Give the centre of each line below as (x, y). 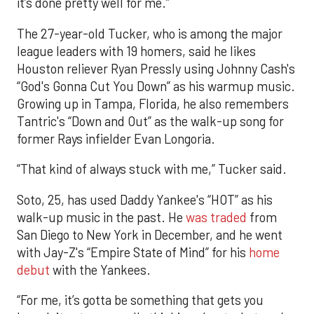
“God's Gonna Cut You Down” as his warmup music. (156, 86)
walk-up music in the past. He (101, 217)
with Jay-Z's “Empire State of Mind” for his (133, 252)
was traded (216, 217)
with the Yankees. (100, 269)
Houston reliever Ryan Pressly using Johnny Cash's (156, 68)
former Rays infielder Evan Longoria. (116, 138)
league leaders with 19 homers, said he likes (136, 51)
